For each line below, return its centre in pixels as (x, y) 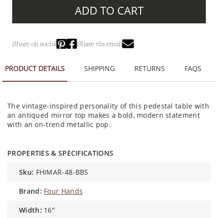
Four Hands (64, 191)
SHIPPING (100, 68)
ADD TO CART (109, 10)
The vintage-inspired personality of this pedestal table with (108, 106)
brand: (33, 191)
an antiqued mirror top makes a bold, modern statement (104, 115)
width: (34, 210)
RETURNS (150, 68)
